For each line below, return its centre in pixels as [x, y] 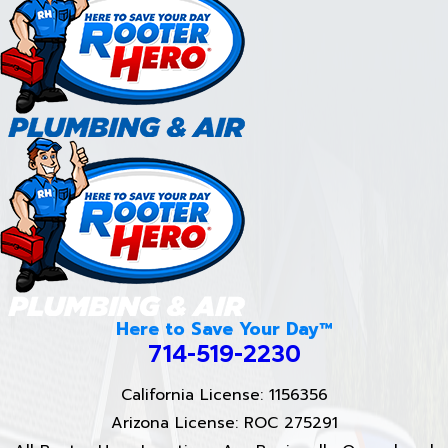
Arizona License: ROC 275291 [224, 423]
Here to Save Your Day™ [224, 328]
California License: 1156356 [224, 395]
